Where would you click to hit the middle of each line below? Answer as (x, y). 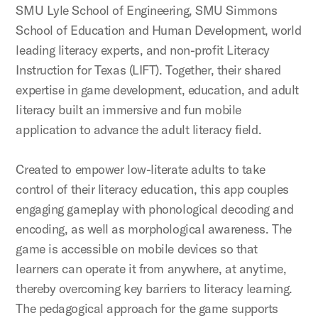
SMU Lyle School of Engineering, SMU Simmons (147, 10)
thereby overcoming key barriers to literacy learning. (154, 289)
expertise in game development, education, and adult (157, 90)
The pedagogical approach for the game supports (147, 308)
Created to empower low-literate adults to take (141, 169)
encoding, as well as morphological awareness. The (154, 229)
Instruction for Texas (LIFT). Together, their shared (148, 70)
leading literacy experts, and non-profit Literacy (143, 50)
